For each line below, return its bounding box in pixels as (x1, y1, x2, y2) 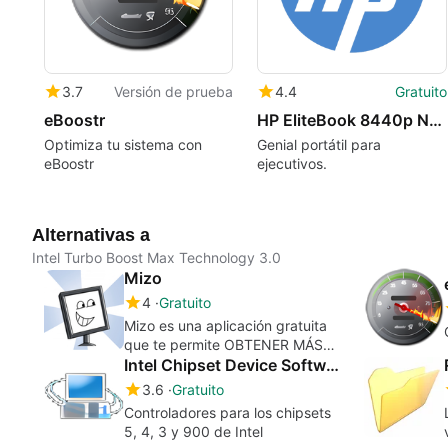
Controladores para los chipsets (124, 403, 331, 421)
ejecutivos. (257, 155, 328, 173)
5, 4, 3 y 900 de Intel (124, 422, 263, 440)
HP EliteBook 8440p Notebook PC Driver (429, 110, 443, 131)
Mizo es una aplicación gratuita (124, 316, 327, 334)
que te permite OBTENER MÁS (124, 335, 323, 353)
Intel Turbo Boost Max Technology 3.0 (32, 248, 281, 266)
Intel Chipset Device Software (326, 354, 339, 375)
